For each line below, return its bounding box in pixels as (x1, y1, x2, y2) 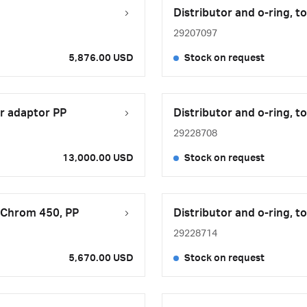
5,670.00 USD (69, 253, 134, 264)
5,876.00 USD (69, 53, 134, 64)
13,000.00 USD (62, 153, 134, 164)
